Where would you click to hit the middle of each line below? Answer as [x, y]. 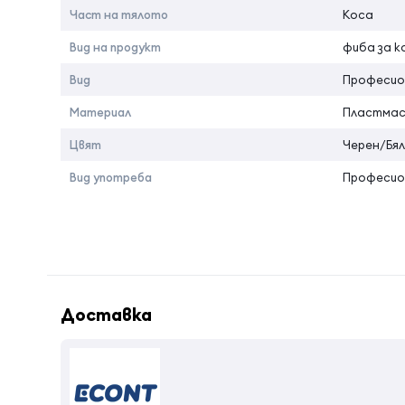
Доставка [106, 314]
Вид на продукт [115, 47]
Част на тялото [119, 14]
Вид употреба [111, 177]
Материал [100, 112]
